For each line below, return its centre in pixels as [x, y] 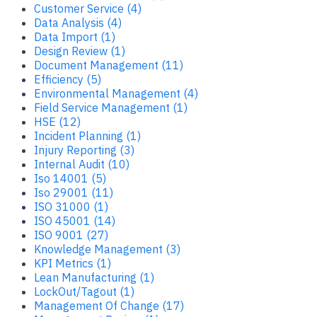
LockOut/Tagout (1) [84, 291]
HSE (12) [57, 121]
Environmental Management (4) [116, 93]
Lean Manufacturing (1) [94, 277]
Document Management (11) [109, 65]
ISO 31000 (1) [71, 206]
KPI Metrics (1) [73, 263]
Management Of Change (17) [109, 305]
